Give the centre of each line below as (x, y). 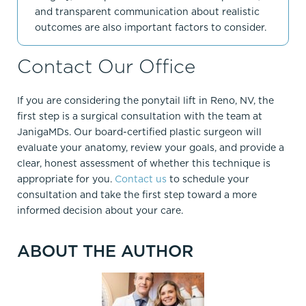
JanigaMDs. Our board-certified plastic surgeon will (139, 132)
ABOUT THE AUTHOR (105, 251)
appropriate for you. (66, 179)
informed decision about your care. (100, 211)
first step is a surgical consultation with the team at (140, 116)
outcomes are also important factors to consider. (151, 28)
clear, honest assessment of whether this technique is (144, 164)
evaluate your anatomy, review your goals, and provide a (151, 148)
